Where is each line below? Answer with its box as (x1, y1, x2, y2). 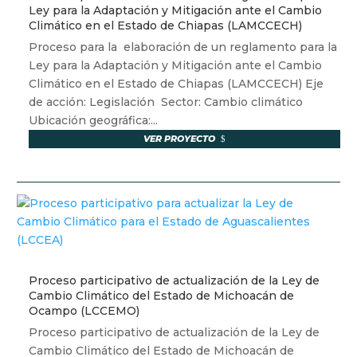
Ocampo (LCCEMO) (29, 304, 140, 319)
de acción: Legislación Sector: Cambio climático (29, 95, 307, 110)
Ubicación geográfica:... (29, 113, 159, 128)
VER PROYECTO (143, 133, 215, 145)
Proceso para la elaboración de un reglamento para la (29, 40, 338, 55)
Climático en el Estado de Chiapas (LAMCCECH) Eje (29, 76, 324, 92)
